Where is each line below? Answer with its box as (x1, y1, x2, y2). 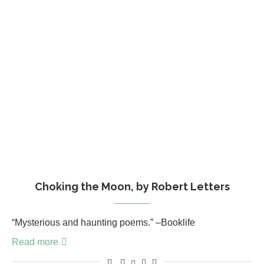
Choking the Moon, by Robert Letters (34, 180, 230, 193)
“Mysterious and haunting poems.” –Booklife (12, 217, 195, 227)
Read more (12, 236, 58, 247)
